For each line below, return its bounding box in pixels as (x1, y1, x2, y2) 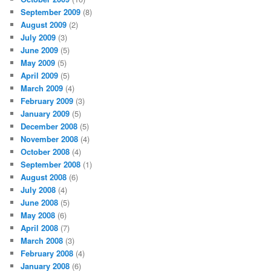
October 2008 (21, 145, 70, 157)
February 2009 (21, 94, 74, 106)
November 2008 (21, 132, 79, 145)
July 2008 (21, 183, 56, 195)
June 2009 (21, 44, 59, 56)
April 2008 (21, 221, 59, 233)
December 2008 (21, 120, 78, 132)
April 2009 (21, 69, 59, 81)
